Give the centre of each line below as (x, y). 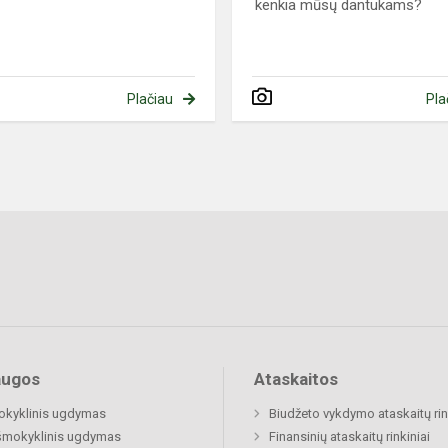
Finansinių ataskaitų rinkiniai (349, 437)
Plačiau (149, 99)
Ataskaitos (296, 379)
